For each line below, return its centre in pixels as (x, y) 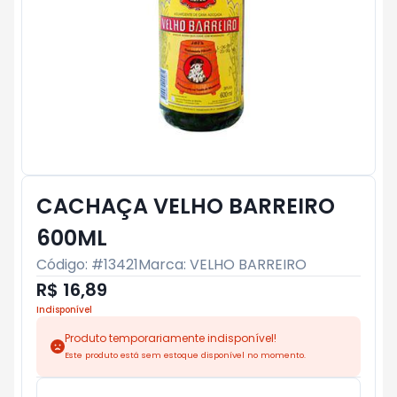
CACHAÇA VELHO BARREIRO (186, 206)
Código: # (70, 265)
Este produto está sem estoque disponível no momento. (185, 355)
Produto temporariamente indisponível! (171, 338)
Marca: (164, 265)
